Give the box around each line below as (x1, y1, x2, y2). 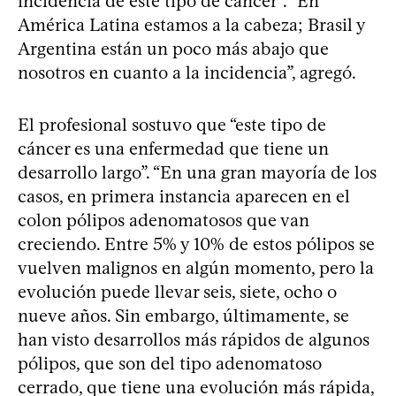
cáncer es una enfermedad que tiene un (18, 137, 329, 159)
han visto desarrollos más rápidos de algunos (18, 328, 369, 350)
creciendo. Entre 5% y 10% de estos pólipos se (18, 232, 375, 255)
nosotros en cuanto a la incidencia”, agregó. (18, 61, 356, 83)
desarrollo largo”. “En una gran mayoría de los (18, 161, 377, 183)
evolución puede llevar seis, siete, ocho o (18, 280, 337, 302)
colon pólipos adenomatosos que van (18, 209, 309, 231)
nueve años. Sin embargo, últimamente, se (18, 304, 349, 326)
